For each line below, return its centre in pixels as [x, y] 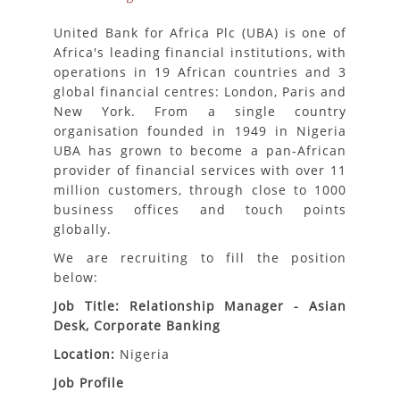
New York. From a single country [200, 111]
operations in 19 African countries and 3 [200, 72]
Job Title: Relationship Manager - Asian [200, 306]
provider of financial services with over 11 [200, 170]
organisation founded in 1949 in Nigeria [200, 131]
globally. [83, 229]
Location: [84, 354]
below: [76, 277]
